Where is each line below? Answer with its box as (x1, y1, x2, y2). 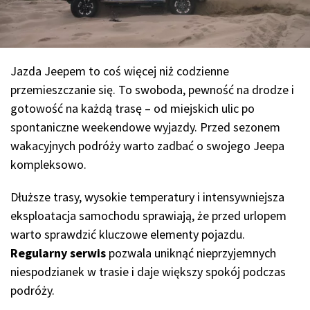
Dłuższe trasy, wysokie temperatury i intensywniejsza (10, 189, 284, 206)
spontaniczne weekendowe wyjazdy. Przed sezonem (10, 119, 280, 136)
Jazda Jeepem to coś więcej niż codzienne (10, 63, 229, 80)
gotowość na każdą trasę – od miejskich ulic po (10, 100, 255, 117)
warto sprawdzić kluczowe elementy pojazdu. (10, 226, 245, 243)
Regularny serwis (10, 245, 106, 262)
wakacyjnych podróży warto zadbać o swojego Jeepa (10, 138, 284, 154)
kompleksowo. (10, 156, 89, 173)
